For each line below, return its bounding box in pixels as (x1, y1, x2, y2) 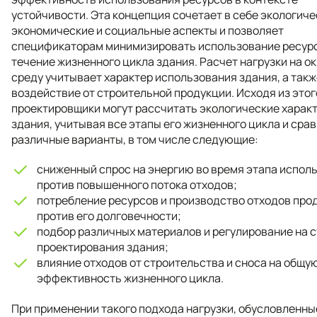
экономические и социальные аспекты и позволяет (11, 22, 284, 38)
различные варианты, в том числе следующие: (11, 131, 258, 147)
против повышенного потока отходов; (37, 176, 237, 192)
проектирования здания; (37, 238, 168, 255)
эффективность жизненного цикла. (37, 270, 224, 286)
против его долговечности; (37, 207, 181, 224)
